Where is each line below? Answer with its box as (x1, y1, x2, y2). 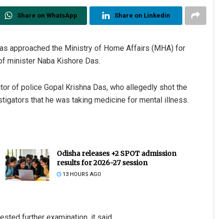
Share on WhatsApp (17, 12, 77, 20)
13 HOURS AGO (61, 171, 101, 178)
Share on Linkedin (114, 12, 170, 20)
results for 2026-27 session (56, 158, 148, 168)
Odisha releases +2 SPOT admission (56, 149, 176, 158)
